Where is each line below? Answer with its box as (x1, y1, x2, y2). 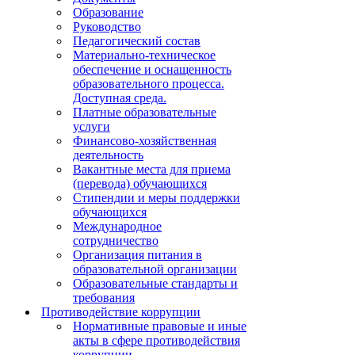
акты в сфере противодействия (73, 334, 240, 347)
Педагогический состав (73, 34, 200, 48)
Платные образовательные (73, 105, 216, 119)
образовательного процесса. (73, 77, 224, 90)
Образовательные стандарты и (73, 277, 238, 290)
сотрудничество (73, 234, 158, 247)
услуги (73, 120, 110, 133)
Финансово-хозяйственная (73, 134, 216, 147)
